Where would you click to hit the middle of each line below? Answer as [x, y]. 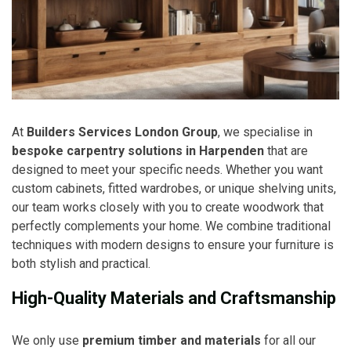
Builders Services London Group [122, 132]
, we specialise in [265, 132]
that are [286, 150]
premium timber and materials [172, 340]
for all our [288, 340]
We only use [47, 340]
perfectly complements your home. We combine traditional [171, 226]
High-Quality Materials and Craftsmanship [174, 298]
